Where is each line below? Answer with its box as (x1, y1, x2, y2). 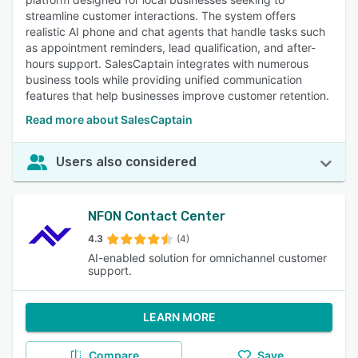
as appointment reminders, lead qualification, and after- (26, 41, 316, 54)
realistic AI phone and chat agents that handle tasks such (26, 25, 325, 38)
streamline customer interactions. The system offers (26, 9, 296, 22)
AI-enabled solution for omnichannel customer (87, 251, 327, 265)
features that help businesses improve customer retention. (26, 89, 329, 102)
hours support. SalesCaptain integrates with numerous (26, 57, 308, 70)
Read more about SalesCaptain (26, 113, 193, 126)
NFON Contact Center (87, 209, 225, 224)
